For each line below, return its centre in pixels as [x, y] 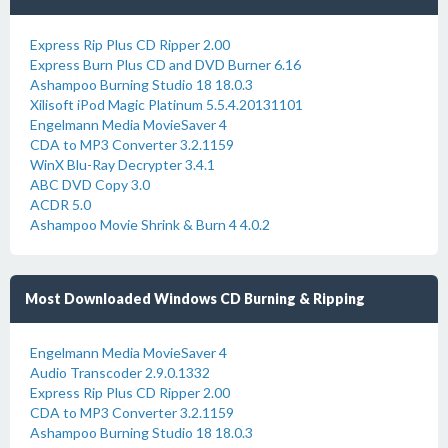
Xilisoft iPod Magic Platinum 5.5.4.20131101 [166, 104]
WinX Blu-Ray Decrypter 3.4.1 [122, 164]
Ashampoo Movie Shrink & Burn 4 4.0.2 [150, 224]
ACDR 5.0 [60, 204]
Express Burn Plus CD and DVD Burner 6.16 [165, 64]
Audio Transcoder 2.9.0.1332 [120, 372]
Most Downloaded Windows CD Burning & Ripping [195, 298]
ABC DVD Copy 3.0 [90, 184]
